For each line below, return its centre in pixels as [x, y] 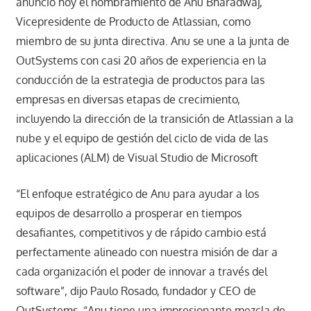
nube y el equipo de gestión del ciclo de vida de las [142, 138]
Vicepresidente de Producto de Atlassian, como [133, 22]
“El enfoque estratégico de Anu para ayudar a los [137, 194]
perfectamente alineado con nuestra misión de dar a [146, 252]
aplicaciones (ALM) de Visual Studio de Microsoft [137, 158]
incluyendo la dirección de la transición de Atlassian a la [154, 119]
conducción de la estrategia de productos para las [140, 80]
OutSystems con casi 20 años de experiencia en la [141, 61]
